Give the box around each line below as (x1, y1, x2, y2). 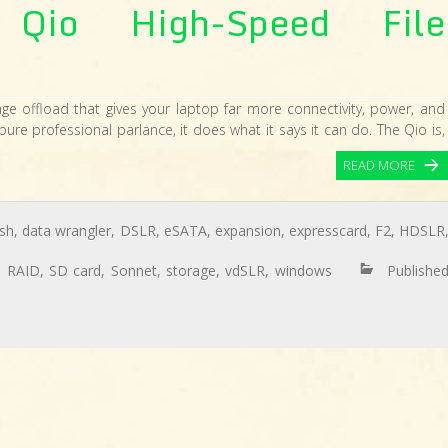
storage (165, 260, 216, 280)
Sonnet (110, 260, 157, 280)
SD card (49, 260, 102, 280)
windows (274, 260, 332, 280)
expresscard (289, 220, 368, 240)
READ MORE (342, 156, 415, 174)
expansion (214, 220, 281, 240)
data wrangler (22, 220, 112, 240)
